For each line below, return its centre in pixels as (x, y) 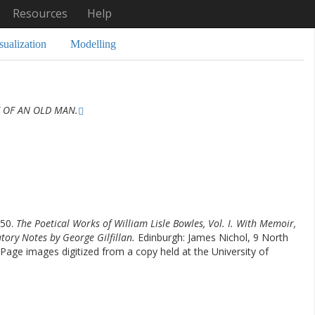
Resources (40, 13)
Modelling (93, 44)
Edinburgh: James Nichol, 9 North (213, 237)
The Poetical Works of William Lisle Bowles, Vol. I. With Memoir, (156, 223)
